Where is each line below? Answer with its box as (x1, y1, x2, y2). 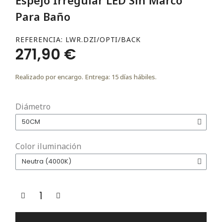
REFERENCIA (15, 34, 61, 44)
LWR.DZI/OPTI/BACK (65, 34, 141, 44)
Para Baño (15, 8, 70, 24)
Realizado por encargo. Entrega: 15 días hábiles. (15, 72, 157, 81)
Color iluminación (15, 140, 81, 152)
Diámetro (15, 101, 51, 112)
